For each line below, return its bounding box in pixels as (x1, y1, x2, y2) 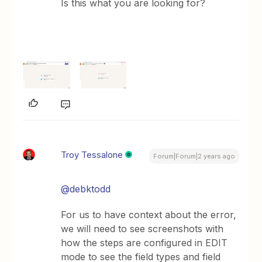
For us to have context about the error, (61, 208, 237, 220)
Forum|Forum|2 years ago (153, 151, 235, 160)
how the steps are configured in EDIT (61, 236, 228, 249)
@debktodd (61, 182, 111, 195)
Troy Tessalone (61, 149, 123, 160)
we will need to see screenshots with (61, 222, 224, 235)
